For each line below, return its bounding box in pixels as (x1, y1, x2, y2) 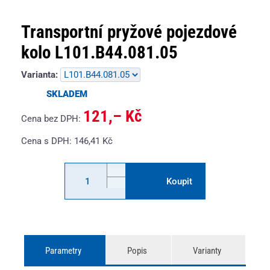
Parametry (45, 245, 81, 256)
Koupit (166, 176, 192, 187)
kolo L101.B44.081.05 (21, 42, 178, 63)
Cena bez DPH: (21, 113, 83, 124)
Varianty (193, 245, 221, 256)
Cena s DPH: (21, 136, 74, 146)
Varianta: (21, 69, 60, 80)
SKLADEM (46, 89, 87, 99)
